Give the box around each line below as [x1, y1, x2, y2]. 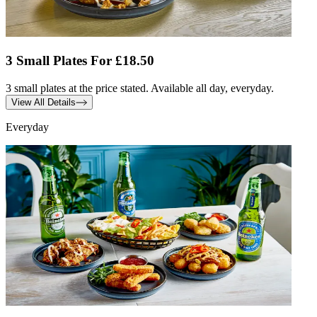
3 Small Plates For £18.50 [6, 52, 154, 68]
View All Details [11, 96, 76, 108]
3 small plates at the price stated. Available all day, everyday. [6, 81, 274, 94]
